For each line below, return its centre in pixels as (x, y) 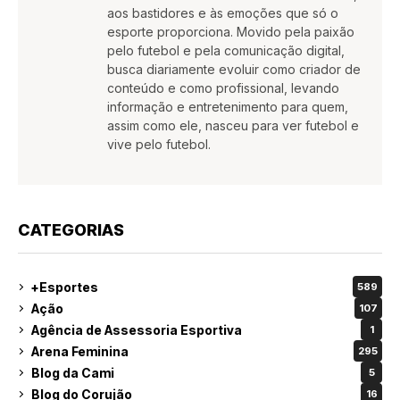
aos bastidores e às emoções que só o (223, 13)
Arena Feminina (80, 351)
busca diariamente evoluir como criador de (234, 70)
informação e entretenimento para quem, (228, 107)
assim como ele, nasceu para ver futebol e (233, 126)
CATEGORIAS (71, 230)
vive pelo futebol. (159, 145)
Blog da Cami (73, 372)
